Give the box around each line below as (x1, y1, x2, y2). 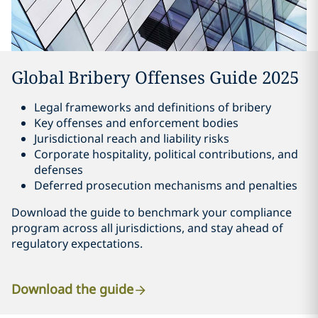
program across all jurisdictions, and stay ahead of (11, 220, 283, 236)
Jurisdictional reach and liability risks (34, 131, 229, 147)
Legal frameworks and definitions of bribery (34, 99, 271, 116)
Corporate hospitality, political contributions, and (34, 146, 298, 163)
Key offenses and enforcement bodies (34, 115, 238, 131)
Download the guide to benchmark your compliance (11, 204, 292, 221)
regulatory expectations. (11, 236, 143, 252)
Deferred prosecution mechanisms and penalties (34, 177, 297, 194)
